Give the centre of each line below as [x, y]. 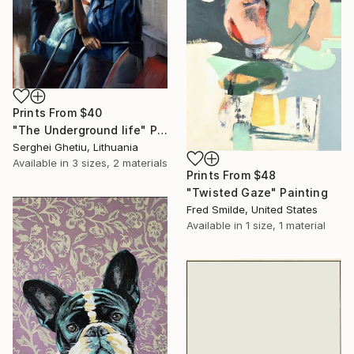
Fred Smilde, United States [252, 209]
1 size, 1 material [286, 225]
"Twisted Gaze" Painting [257, 192]
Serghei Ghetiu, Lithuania [75, 147]
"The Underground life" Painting [162, 130]
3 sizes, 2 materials [120, 162]
